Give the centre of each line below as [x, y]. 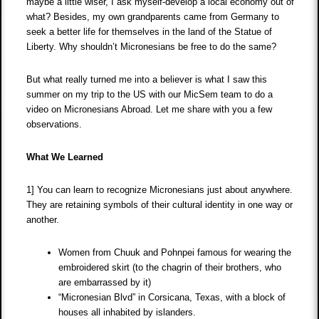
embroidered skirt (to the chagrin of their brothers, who [170, 268]
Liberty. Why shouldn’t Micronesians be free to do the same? [153, 47]
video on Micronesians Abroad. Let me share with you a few [150, 110]
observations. [56, 125]
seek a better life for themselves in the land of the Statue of [150, 32]
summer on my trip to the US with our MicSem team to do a [150, 95]
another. [45, 220]
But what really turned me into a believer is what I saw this [147, 80]
